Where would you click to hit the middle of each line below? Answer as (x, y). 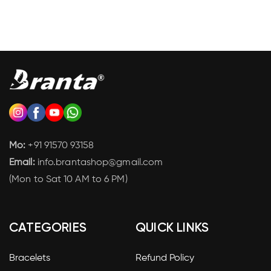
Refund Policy (165, 259)
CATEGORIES (48, 229)
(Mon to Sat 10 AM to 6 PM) (68, 180)
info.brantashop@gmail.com (99, 163)
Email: (22, 163)
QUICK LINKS (172, 229)
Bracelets (30, 259)
